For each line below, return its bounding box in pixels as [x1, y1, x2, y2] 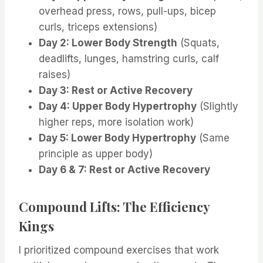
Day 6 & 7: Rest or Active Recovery [39, 164, 210, 176]
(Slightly [197, 100, 238, 113]
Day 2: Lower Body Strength [39, 37, 177, 49]
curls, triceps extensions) [39, 21, 157, 33]
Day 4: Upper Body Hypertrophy [39, 100, 197, 113]
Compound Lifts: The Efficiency [19, 198, 210, 216]
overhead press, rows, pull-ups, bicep [39, 5, 216, 18]
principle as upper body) [39, 148, 153, 160]
